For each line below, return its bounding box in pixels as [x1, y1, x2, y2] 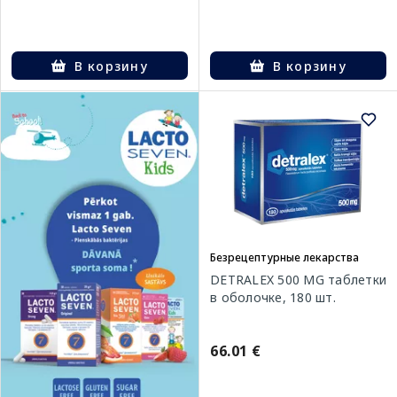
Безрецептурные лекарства [210, 250, 359, 266]
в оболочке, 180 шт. [210, 289, 336, 307]
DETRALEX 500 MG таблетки [210, 271, 386, 289]
